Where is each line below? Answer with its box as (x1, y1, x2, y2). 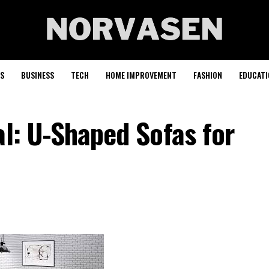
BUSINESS (21, 68, 54, 81)
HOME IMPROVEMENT (106, 68, 177, 81)
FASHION (193, 68, 222, 81)
